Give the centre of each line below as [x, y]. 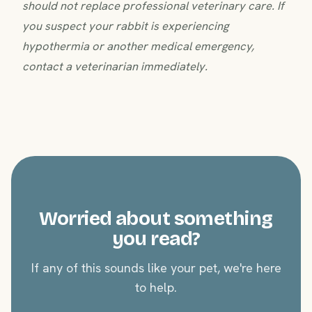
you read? [156, 239]
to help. [156, 287]
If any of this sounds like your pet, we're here [156, 267]
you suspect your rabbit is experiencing [125, 25]
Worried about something [156, 218]
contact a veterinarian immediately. [115, 66]
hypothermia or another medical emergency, [138, 46]
